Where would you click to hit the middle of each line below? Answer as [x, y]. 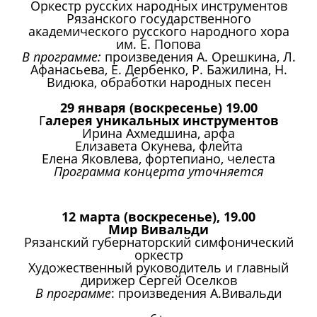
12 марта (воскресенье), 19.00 [158, 217]
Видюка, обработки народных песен [158, 82]
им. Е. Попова [158, 44]
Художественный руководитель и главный [158, 268]
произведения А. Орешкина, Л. [200, 57]
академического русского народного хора [158, 31]
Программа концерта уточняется [158, 172]
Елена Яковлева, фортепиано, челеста [158, 159]
